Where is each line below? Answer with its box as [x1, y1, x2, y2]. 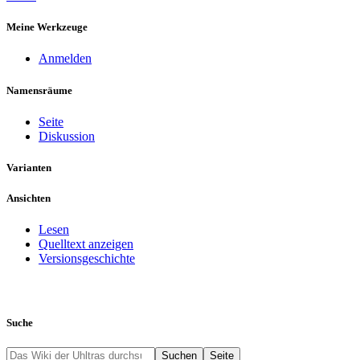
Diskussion [39, 129, 95, 143]
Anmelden [39, 51, 92, 66]
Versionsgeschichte [39, 252, 135, 266]
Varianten [6, 161, 51, 174]
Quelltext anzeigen [39, 237, 133, 252]
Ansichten [6, 192, 51, 205]
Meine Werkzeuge [6, 21, 88, 34]
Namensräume [6, 84, 72, 96]
